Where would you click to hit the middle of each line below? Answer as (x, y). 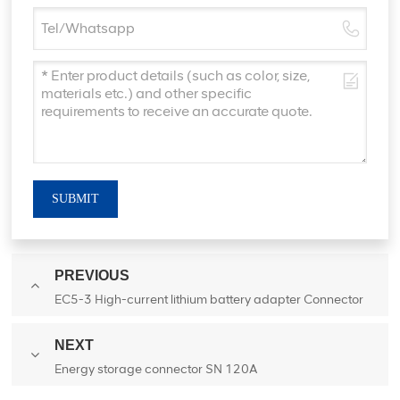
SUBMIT (76, 198)
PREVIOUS (92, 275)
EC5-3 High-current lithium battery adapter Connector (209, 299)
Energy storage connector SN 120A (156, 369)
